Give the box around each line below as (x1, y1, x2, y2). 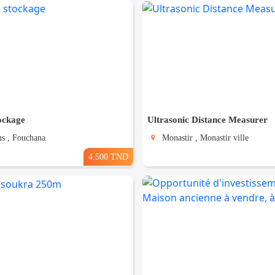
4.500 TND (88, 152, 128, 162)
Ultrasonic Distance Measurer (147, 115, 268, 125)
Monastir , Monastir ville (161, 133, 249, 143)
